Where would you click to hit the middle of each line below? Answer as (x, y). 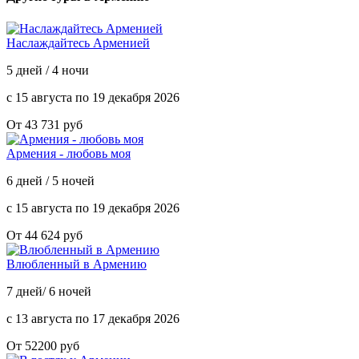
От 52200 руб (43, 345)
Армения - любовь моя (69, 153)
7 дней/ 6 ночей (49, 291)
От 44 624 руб (44, 235)
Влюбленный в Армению (77, 264)
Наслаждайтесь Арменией (78, 42)
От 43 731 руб (44, 124)
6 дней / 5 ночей (50, 180)
